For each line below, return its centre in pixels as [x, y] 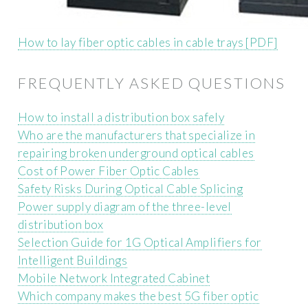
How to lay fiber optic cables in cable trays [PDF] [148, 42]
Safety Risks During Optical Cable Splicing [131, 189]
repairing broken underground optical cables [136, 153]
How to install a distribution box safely [121, 118]
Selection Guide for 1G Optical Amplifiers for [140, 243]
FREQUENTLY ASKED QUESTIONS [152, 83]
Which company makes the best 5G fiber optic [139, 296]
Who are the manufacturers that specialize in [137, 135]
